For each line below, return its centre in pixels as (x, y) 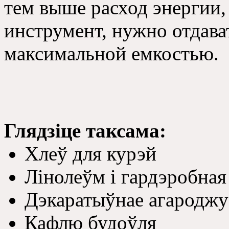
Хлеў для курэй (90, 153)
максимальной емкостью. (111, 53)
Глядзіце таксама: (85, 130)
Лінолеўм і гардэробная (125, 176)
